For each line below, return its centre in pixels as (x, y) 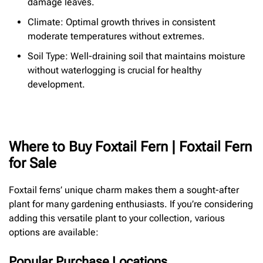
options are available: (54, 232)
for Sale (33, 163)
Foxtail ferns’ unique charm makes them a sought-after (124, 190)
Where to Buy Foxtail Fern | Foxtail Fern (130, 147)
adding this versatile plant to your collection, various (117, 218)
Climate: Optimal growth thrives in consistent (122, 22)
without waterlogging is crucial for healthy (114, 70)
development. (56, 85)
